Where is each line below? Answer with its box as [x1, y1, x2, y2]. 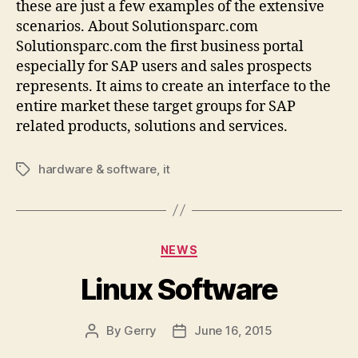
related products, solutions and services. [16, 117, 288, 136]
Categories [178, 237, 249, 255]
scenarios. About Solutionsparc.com [16, 17, 258, 36]
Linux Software [80, 272, 278, 307]
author [91, 341, 129, 356]
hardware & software [38, 161, 157, 177]
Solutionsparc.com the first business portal [16, 37, 304, 56]
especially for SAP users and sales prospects [16, 57, 312, 76]
